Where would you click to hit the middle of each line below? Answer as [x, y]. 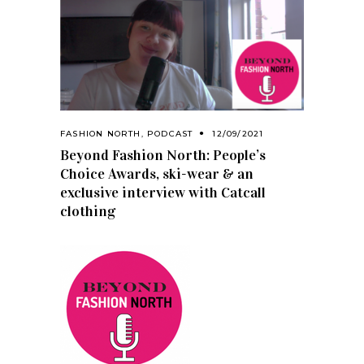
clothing [88, 212]
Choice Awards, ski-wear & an [157, 174]
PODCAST [170, 134]
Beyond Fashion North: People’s [163, 156]
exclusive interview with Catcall [163, 193]
